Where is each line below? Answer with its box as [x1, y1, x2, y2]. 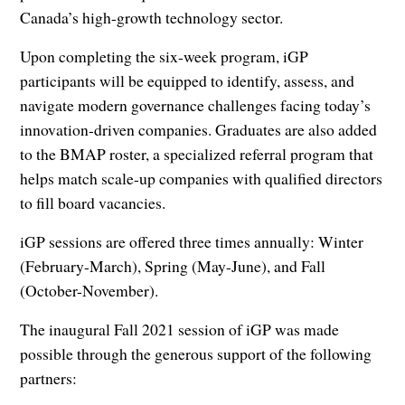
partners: [20, 366, 78, 389]
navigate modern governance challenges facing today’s [20, 93, 372, 116]
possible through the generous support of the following [20, 342, 372, 364]
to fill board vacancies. [20, 191, 166, 213]
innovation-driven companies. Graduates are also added [20, 118, 378, 140]
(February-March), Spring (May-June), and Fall [20, 254, 326, 277]
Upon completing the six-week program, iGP [20, 44, 309, 67]
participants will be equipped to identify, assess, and [20, 69, 355, 91]
